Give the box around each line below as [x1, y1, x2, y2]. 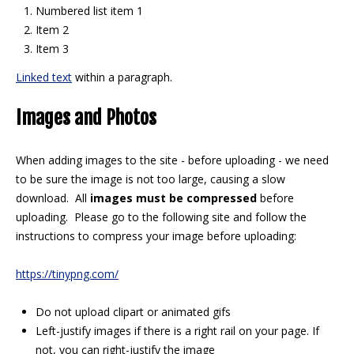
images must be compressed [90, 190, 257, 205]
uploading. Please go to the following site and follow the [16, 209, 307, 224]
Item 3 [36, 41, 69, 56]
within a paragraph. [72, 70, 172, 85]
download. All [16, 190, 90, 205]
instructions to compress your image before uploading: [16, 228, 296, 243]
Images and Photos [16, 106, 156, 130]
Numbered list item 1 [36, 3, 143, 18]
